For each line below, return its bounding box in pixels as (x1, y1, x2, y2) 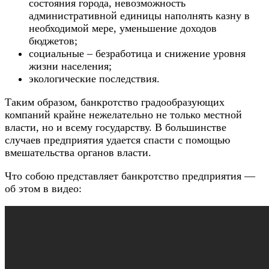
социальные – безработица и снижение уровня (29, 47, 246, 60)
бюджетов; (29, 35, 77, 47)
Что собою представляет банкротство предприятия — (5, 170, 255, 183)
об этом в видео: (5, 183, 82, 195)
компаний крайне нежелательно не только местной (5, 109, 242, 121)
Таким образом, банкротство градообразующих (5, 96, 225, 109)
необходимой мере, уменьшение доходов (29, 22, 217, 35)
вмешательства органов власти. (5, 147, 151, 159)
